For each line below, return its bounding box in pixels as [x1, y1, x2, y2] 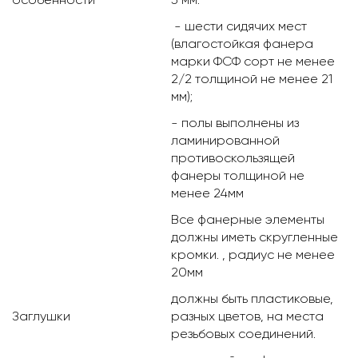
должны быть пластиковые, [171, 291, 333, 307]
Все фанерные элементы [171, 212, 324, 228]
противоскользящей [171, 150, 295, 166]
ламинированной [171, 133, 283, 149]
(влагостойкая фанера [171, 36, 313, 52]
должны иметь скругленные [171, 229, 338, 245]
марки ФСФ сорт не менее [171, 54, 335, 70]
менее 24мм [171, 185, 244, 201]
